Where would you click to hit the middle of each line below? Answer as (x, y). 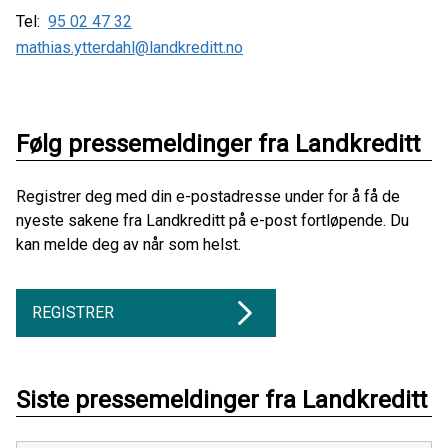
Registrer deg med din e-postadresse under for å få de (208, 197)
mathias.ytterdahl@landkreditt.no (129, 48)
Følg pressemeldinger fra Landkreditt (218, 144)
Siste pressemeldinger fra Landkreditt (221, 400)
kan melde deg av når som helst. (128, 245)
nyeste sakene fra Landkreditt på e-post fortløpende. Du (212, 221)
